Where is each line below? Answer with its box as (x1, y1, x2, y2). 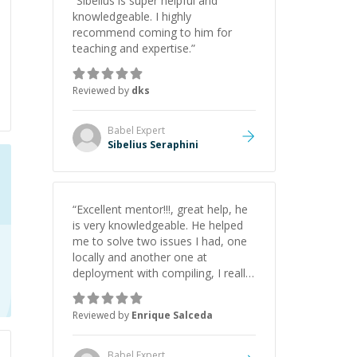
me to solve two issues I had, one (73, 233, 247, 249)
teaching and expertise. (73, 41, 191, 56)
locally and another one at (73, 249, 207, 265)
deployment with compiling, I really (73, 265, 251, 280)
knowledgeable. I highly (73, 9, 191, 24)
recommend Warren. (73, 281, 178, 296)
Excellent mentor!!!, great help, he (76, 202, 248, 217)
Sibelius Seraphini (108, 138, 198, 151)
